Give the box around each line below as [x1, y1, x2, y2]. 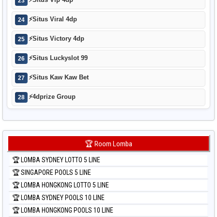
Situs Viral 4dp [32, 15, 77, 23]
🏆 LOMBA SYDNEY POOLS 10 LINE [12, 194, 105, 202]
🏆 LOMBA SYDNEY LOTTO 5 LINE [12, 156, 100, 164]
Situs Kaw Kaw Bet [32, 74, 89, 81]
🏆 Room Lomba [85, 139, 132, 149]
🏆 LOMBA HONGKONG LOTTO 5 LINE [12, 181, 109, 189]
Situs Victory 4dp [32, 35, 84, 43]
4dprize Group [32, 93, 76, 101]
